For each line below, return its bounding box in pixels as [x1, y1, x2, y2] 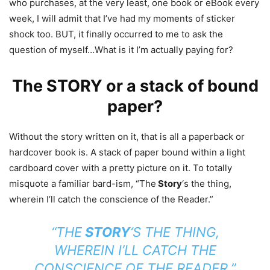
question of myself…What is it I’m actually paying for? [9, 44, 233, 56]
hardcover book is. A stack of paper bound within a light [9, 146, 245, 159]
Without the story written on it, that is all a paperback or [9, 131, 245, 143]
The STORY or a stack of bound [11, 76, 259, 96]
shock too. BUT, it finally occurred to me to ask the [9, 28, 223, 40]
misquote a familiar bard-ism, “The [9, 178, 156, 190]
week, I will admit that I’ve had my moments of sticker [9, 13, 235, 25]
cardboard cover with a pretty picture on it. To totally [9, 162, 232, 174]
